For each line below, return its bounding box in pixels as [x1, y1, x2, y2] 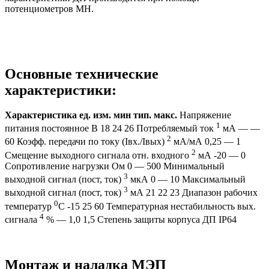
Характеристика [5, 109, 79, 120]
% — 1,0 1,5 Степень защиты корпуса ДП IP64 [44, 214, 237, 225]
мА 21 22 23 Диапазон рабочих [128, 187, 258, 198]
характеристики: [5, 82, 116, 98]
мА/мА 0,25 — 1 [171, 136, 241, 147]
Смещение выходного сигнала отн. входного [5, 150, 192, 160]
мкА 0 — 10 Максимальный [128, 174, 246, 185]
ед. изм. [79, 109, 113, 120]
